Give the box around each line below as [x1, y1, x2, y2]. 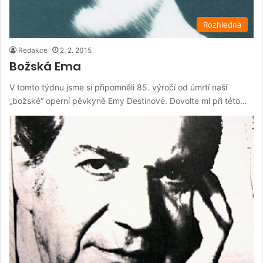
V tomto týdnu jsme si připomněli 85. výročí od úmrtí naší [9, 82, 227, 92]
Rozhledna [203, 19, 241, 29]
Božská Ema [9, 58, 81, 75]
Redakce [18, 45, 48, 55]
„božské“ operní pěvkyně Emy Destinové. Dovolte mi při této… [9, 95, 247, 106]
